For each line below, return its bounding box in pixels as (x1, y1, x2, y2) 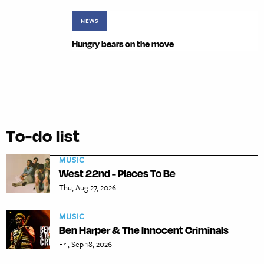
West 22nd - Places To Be (59, 167, 176, 180)
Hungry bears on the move (72, 38, 174, 50)
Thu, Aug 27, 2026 (59, 181, 116, 194)
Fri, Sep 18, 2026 (59, 238, 112, 250)
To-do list (6, 125, 80, 147)
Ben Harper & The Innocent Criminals (59, 223, 229, 237)
